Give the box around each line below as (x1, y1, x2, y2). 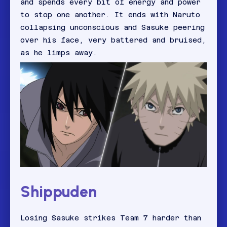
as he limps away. (20, 49, 97, 57)
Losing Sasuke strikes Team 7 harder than (20, 214, 201, 222)
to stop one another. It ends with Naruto (20, 11, 200, 19)
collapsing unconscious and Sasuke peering (20, 23, 205, 32)
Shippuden (20, 182, 97, 202)
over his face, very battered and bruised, (20, 36, 206, 45)
